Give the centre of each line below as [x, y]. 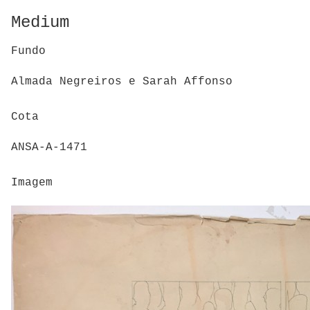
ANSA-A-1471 [49, 148]
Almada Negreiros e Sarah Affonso [122, 82]
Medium [40, 22]
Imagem [32, 182]
